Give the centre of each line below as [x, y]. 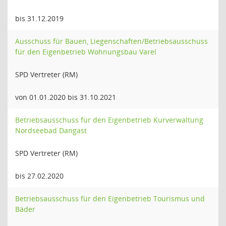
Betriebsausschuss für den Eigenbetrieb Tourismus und [110, 199]
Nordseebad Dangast [51, 130]
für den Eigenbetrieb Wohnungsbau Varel [86, 52]
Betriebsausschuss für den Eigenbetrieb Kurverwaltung [109, 120]
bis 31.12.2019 [39, 18]
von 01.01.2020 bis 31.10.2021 [66, 97]
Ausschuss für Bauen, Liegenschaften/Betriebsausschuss [111, 41]
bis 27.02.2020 [39, 176]
